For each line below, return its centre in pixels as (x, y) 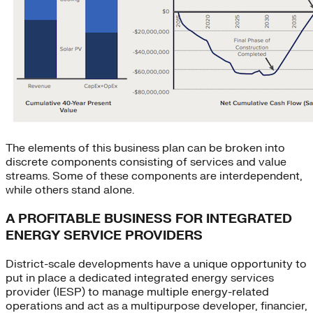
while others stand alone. (70, 190)
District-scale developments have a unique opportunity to (156, 264)
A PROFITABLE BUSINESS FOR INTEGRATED (149, 218)
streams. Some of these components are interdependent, (154, 176)
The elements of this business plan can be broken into (145, 148)
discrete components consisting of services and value (146, 162)
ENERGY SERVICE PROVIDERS (104, 235)
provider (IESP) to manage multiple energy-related (137, 292)
